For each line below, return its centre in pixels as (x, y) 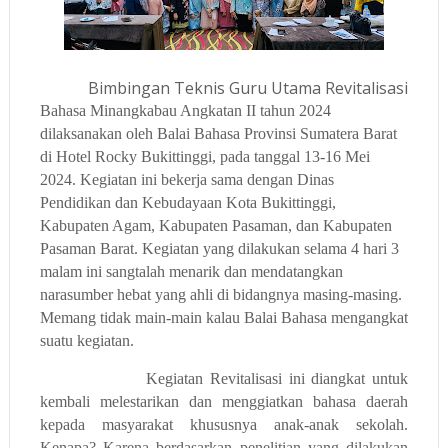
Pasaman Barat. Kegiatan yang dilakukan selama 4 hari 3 (219, 248)
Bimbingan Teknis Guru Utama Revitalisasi (241, 87)
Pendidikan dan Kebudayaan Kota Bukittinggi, (187, 202)
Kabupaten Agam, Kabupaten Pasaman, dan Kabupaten (215, 225)
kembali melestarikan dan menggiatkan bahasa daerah (224, 401)
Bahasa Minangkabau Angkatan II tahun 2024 (185, 110)
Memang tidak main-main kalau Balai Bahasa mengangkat (223, 317)
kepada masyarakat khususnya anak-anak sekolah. (224, 424)
